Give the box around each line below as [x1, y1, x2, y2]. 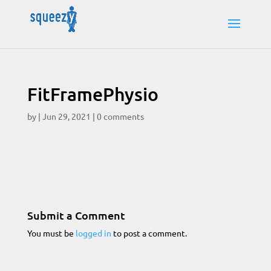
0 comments [96, 111, 144, 122]
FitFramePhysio [27, 82, 158, 105]
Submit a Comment [27, 208, 125, 222]
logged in [75, 227, 111, 238]
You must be [27, 227, 76, 238]
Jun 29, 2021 [42, 111, 91, 122]
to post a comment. [111, 227, 187, 238]
